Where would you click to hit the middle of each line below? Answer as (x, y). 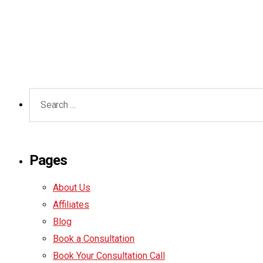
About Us (72, 188)
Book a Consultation (94, 239)
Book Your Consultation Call (109, 256)
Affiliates (71, 205)
